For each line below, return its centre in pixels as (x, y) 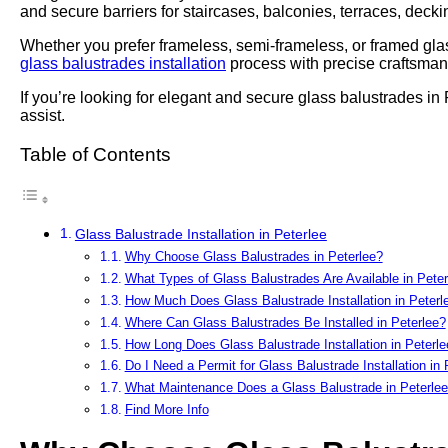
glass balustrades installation (123, 63)
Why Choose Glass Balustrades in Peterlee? (253, 257)
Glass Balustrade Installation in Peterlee (200, 234)
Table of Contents (95, 155)
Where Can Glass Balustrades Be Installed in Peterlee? (285, 322)
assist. (42, 115)
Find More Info (166, 409)
